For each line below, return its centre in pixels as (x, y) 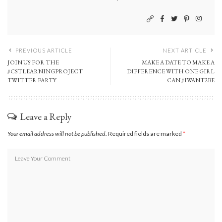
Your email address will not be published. (57, 133)
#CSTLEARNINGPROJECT (45, 71)
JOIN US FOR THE (33, 62)
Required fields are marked (145, 133)
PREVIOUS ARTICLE (44, 50)
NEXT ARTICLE (184, 50)
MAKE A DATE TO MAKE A (178, 62)
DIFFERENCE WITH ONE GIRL (171, 71)
